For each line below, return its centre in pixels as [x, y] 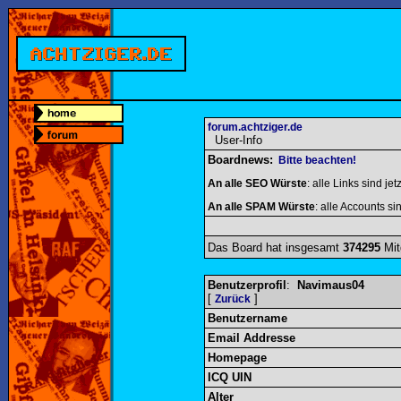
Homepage [237, 358]
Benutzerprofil [247, 285]
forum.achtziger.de [255, 127]
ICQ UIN [230, 377]
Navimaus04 [331, 285]
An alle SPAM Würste [261, 207]
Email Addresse [252, 338]
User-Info [235, 140]
